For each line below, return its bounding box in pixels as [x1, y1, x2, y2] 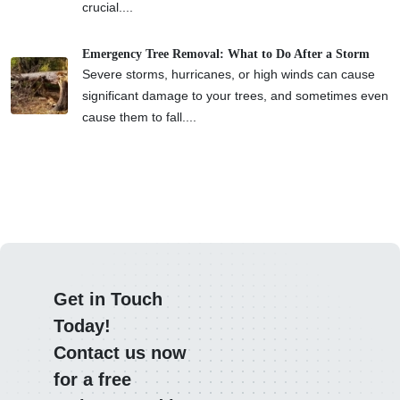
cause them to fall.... [82, 109, 196, 124]
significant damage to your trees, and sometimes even [82, 87, 388, 103]
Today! [54, 315, 111, 336]
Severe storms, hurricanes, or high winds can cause [82, 66, 375, 81]
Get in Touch [54, 288, 162, 309]
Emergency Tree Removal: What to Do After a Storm [82, 46, 370, 61]
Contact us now [54, 342, 187, 362]
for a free [54, 369, 131, 389]
